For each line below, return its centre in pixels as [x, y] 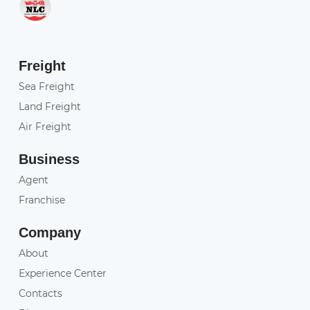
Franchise [42, 200]
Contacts [40, 294]
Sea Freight [46, 87]
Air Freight [45, 127]
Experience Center [62, 274]
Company [49, 233]
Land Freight [49, 107]
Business [49, 159]
